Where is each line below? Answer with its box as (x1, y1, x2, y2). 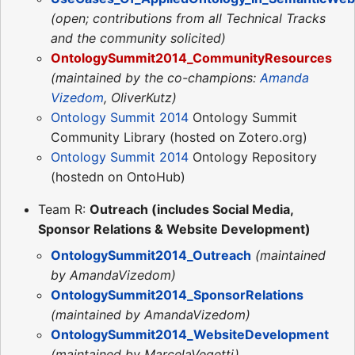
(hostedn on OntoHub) (51, 168, 185, 185)
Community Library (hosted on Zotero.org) (51, 128, 307, 145)
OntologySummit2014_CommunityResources (51, 49, 332, 66)
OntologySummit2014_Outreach (51, 246, 251, 263)
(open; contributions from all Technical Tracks (51, 10, 326, 26)
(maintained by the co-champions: (51, 69, 260, 86)
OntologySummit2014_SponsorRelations (51, 286, 303, 303)
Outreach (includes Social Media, (90, 200, 293, 217)
